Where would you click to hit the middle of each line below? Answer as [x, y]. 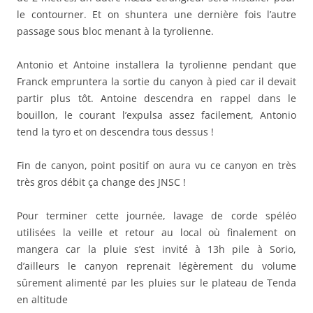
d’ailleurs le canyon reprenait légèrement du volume [156, 265]
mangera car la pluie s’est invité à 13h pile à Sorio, [156, 249]
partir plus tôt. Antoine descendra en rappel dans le [156, 98]
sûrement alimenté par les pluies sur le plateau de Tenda [156, 282]
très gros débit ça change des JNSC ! [101, 182]
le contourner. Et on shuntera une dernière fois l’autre [156, 14]
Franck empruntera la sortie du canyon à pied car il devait [156, 81]
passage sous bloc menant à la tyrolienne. [115, 31]
